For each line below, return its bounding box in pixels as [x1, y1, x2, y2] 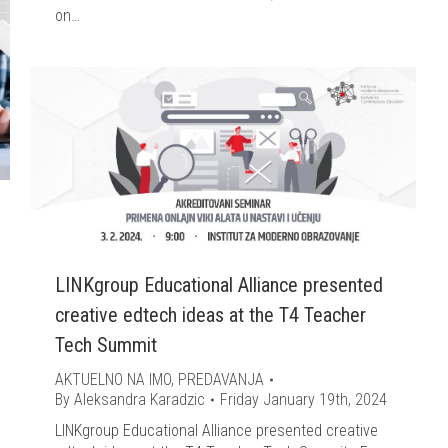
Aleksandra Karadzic [74, 389, 205, 409]
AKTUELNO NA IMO [55, 369, 171, 389]
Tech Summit [55, 332, 157, 357]
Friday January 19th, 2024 [220, 389, 387, 409]
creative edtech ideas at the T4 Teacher [55, 302, 366, 327]
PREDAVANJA [178, 369, 264, 389]
